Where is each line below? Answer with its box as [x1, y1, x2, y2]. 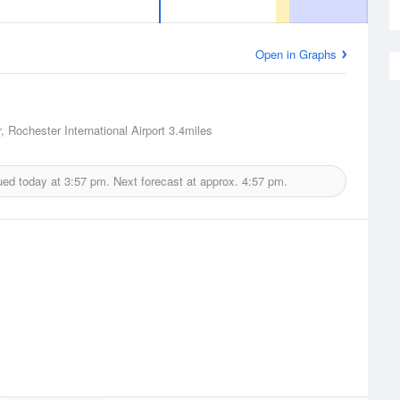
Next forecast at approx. [109, 172, 242, 189]
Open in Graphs [255, 46, 337, 62]
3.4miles [165, 121, 212, 138]
